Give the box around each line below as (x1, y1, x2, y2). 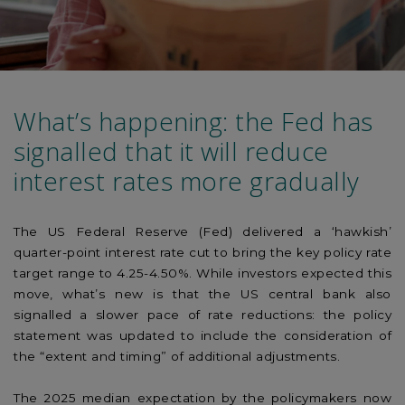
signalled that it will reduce (14, 134, 329, 168)
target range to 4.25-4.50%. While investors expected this (14, 265, 391, 280)
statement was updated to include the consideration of (14, 327, 391, 343)
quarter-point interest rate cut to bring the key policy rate (14, 244, 391, 259)
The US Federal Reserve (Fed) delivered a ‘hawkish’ (14, 223, 391, 239)
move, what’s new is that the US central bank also (14, 286, 391, 301)
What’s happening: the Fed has (14, 104, 373, 138)
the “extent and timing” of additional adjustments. (14, 348, 340, 363)
